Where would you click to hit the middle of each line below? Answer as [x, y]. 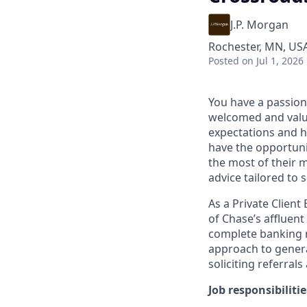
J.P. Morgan [259, 25]
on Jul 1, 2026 [273, 61]
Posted [224, 61]
